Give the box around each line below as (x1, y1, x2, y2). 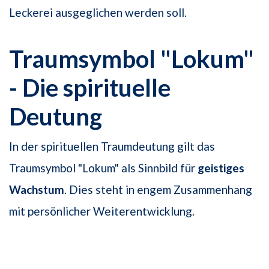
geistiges (198, 161, 244, 175)
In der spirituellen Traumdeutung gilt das (9, 139, 215, 154)
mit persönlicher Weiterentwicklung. (9, 204, 195, 219)
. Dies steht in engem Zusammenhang (64, 183, 252, 197)
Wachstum (9, 183, 64, 197)
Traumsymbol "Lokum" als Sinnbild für (9, 161, 198, 175)
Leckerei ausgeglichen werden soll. (9, 5, 187, 20)
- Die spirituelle (9, 73, 171, 103)
